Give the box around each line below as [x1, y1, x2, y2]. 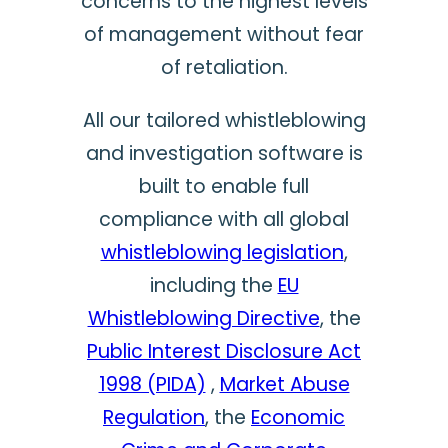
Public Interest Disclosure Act [87, 337, 361, 365]
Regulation [103, 403, 205, 431]
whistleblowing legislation [100, 238, 344, 266]
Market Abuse [219, 370, 350, 398]
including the [149, 271, 278, 299]
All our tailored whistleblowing [82, 106, 366, 134]
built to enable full [139, 172, 309, 200]
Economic [251, 403, 345, 431]
